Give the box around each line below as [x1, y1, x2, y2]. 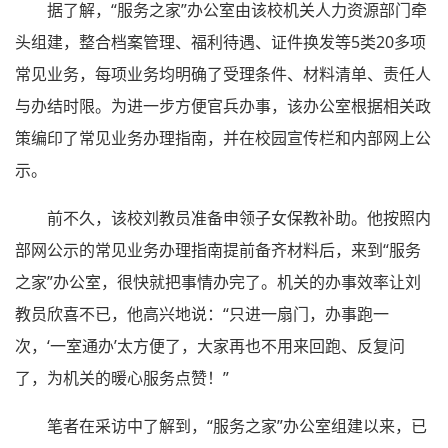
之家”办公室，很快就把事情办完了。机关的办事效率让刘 [15, 270, 421, 293]
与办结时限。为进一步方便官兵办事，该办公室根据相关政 [15, 94, 431, 117]
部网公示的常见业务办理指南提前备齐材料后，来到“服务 [15, 238, 421, 261]
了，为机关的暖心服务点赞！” [15, 366, 229, 389]
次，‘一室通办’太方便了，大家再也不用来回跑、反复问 [15, 334, 405, 357]
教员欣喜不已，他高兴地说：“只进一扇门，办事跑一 [15, 302, 389, 325]
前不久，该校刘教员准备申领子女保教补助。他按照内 [47, 206, 431, 229]
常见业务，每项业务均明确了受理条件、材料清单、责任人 [15, 62, 431, 85]
